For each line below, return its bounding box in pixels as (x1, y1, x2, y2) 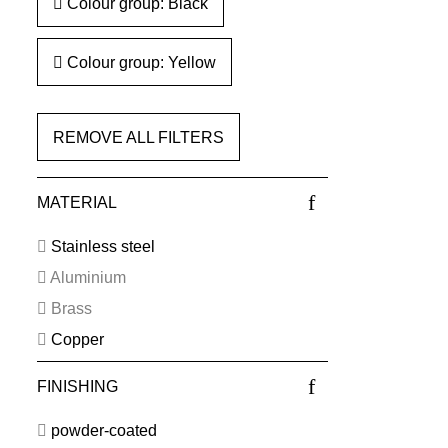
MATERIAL (36, 193, 117, 211)
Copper (50, 330, 104, 348)
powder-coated (50, 422, 157, 440)
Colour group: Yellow (62, 53, 216, 71)
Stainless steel (50, 238, 155, 256)
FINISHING (36, 377, 118, 395)
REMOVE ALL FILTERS (52, 128, 224, 146)
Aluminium (49, 269, 126, 287)
